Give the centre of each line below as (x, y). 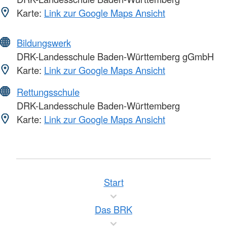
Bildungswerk (44, 42)
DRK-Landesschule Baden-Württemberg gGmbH (114, 56)
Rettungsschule (48, 91)
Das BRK (113, 209)
